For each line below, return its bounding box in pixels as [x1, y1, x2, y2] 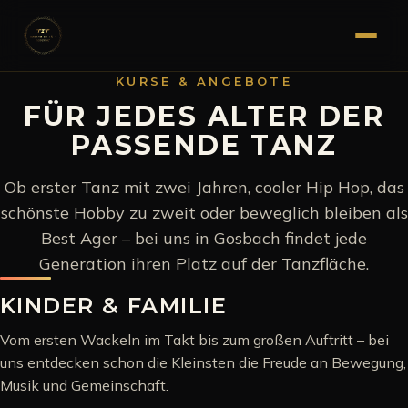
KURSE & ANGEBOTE [115, 74, 293, 88]
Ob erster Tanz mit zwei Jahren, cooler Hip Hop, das [4, 177, 404, 198]
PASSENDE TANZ [70, 128, 338, 162]
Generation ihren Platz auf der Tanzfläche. [39, 253, 369, 274]
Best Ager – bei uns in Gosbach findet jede [41, 228, 367, 249]
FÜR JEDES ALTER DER [23, 99, 385, 133]
